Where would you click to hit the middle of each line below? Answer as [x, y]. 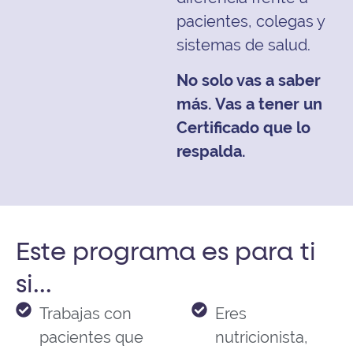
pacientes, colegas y [251, 22]
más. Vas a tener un [249, 104]
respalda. [211, 151]
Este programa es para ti [166, 253]
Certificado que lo [243, 127]
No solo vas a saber [249, 80]
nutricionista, [261, 338]
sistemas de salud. [243, 45]
